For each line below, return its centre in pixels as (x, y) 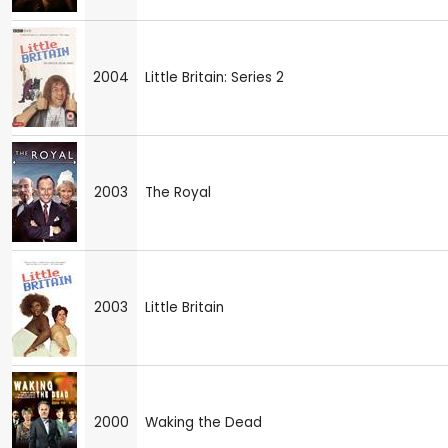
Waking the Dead (203, 423)
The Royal (178, 193)
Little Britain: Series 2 (214, 78)
